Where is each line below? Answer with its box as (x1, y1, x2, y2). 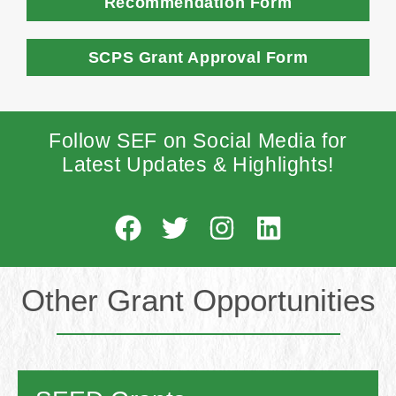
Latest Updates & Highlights (62, 152, 329, 176)
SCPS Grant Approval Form (88, 48, 308, 66)
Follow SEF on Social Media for (48, 128, 347, 152)
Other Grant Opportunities (20, 283, 376, 317)
